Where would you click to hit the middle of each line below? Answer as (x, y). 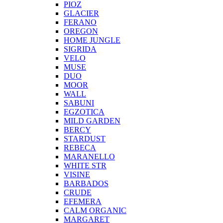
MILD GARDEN (92, 121)
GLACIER (81, 13)
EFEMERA (83, 202)
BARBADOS (86, 184)
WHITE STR (85, 166)
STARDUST (85, 139)
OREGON (81, 31)
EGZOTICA (84, 112)
